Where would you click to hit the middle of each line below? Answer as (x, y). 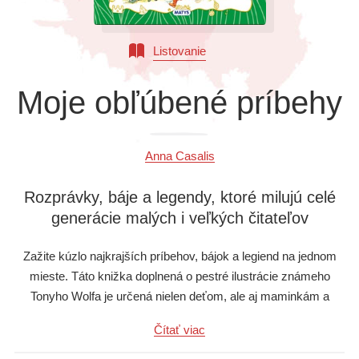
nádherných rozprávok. (179, 337)
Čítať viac (179, 329)
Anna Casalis (179, 156)
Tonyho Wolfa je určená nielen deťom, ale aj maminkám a (179, 296)
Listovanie (179, 51)
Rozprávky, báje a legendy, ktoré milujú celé (179, 197)
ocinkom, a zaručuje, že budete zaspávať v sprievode (179, 317)
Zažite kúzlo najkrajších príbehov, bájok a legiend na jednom (179, 256)
